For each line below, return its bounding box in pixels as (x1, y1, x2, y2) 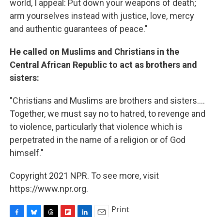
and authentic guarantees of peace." (10, 24, 148, 34)
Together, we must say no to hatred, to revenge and (10, 108, 205, 119)
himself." (10, 148, 44, 158)
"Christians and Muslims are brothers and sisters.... (10, 95, 205, 106)
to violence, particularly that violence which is (10, 122, 183, 132)
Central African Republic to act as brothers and (10, 60, 197, 70)
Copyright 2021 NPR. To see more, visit (10, 170, 159, 181)
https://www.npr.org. (10, 184, 88, 194)
